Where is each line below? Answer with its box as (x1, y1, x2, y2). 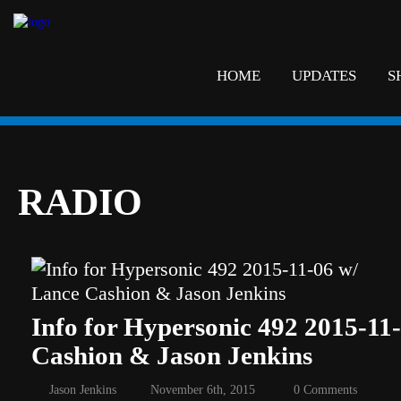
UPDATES (292, 67, 356, 84)
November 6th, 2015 (150, 383, 255, 397)
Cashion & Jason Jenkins (31, 341, 312, 370)
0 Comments (294, 383, 357, 397)
